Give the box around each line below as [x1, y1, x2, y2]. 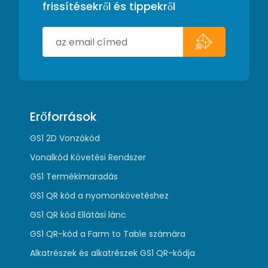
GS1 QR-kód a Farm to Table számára [30, 227, 186, 240]
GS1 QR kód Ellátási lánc [30, 208, 127, 221]
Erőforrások [30, 108, 98, 125]
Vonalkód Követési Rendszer [30, 151, 147, 163]
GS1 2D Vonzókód [30, 132, 100, 144]
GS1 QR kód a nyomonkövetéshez [30, 189, 169, 202]
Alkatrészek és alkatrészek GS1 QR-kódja [30, 246, 196, 259]
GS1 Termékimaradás [30, 170, 118, 182]
